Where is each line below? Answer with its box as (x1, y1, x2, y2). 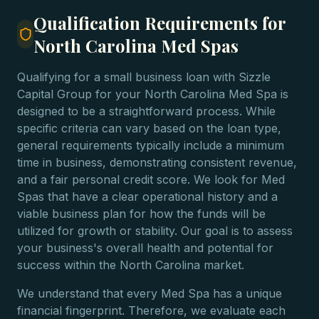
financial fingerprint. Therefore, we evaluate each (17, 303, 286, 318)
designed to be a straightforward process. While (17, 104, 276, 118)
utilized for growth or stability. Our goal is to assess (17, 224, 293, 238)
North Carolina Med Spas (33, 34, 239, 57)
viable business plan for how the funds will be (17, 206, 266, 221)
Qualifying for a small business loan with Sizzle (17, 70, 271, 84)
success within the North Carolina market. (17, 258, 244, 272)
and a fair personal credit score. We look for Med (17, 172, 285, 187)
